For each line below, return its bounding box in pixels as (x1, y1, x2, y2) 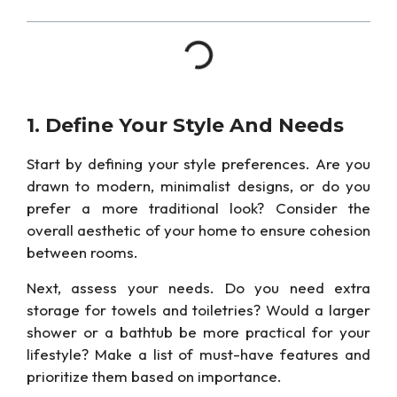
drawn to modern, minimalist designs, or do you (27, 176, 370, 196)
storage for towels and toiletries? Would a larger (27, 300, 370, 319)
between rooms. (27, 243, 138, 262)
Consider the (264, 198, 371, 218)
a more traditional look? (82, 198, 265, 218)
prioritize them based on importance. (27, 366, 282, 385)
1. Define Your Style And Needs (27, 113, 344, 138)
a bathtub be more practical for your (105, 322, 370, 341)
